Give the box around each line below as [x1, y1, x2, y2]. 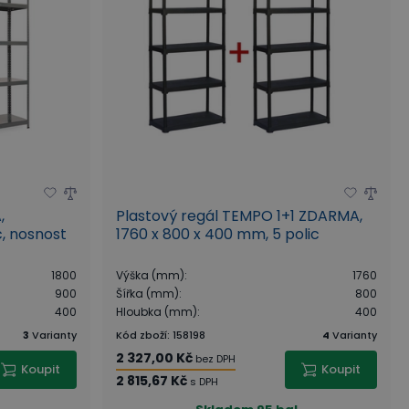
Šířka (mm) [115, 285, 179, 301]
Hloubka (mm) [115, 303, 197, 320]
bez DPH [194, 351, 236, 366]
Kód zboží [115, 327, 167, 342]
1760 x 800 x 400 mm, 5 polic [115, 223, 320, 245]
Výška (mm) [115, 267, 184, 283]
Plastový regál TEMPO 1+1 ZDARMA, [115, 204, 362, 226]
